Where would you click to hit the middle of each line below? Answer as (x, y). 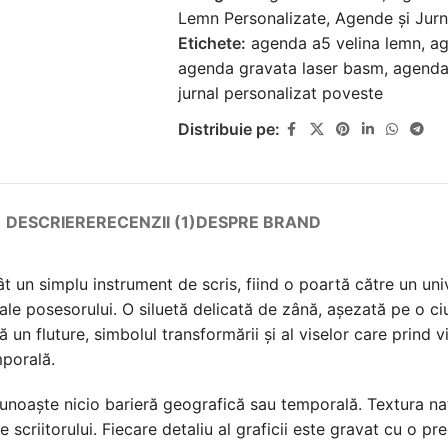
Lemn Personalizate (251, 17)
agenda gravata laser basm (280, 67)
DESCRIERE (50, 221)
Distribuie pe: (228, 128)
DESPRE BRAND (258, 221)
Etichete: (211, 42)
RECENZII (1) (145, 221)
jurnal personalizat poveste (280, 92)
